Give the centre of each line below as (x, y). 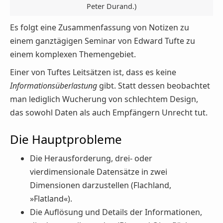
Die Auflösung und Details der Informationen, (116, 212)
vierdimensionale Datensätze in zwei (99, 171)
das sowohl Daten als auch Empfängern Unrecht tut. (109, 113)
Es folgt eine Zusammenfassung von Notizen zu (100, 27)
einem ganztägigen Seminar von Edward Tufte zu (103, 41)
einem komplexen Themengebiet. (73, 54)
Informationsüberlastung (54, 86)
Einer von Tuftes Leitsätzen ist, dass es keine (93, 72)
